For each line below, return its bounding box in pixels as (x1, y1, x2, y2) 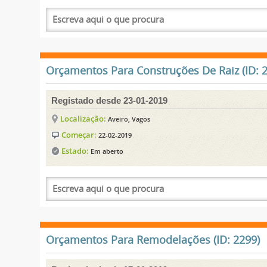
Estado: (60, 145, 91, 156)
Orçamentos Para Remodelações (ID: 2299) (46, 233, 260, 247)
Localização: (58, 113, 108, 124)
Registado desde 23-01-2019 (51, 95, 168, 105)
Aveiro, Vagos (108, 114, 151, 123)
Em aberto (91, 146, 124, 156)
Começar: (60, 129, 99, 140)
